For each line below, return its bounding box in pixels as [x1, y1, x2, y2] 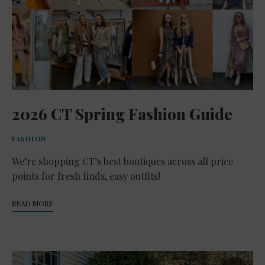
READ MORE [12, 198, 53, 208]
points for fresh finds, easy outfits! [12, 169, 160, 182]
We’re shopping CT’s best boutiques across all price [12, 154, 233, 167]
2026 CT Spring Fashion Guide [12, 103, 232, 124]
